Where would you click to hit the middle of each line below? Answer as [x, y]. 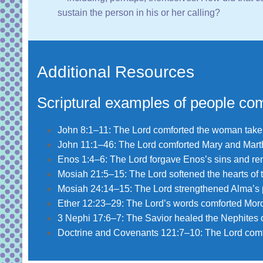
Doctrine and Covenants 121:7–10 [129, 233]
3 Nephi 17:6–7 [90, 218]
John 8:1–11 [83, 130]
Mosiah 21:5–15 [91, 174]
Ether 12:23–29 [90, 204]
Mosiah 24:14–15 [94, 189]
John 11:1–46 [86, 145]
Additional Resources [116, 72]
